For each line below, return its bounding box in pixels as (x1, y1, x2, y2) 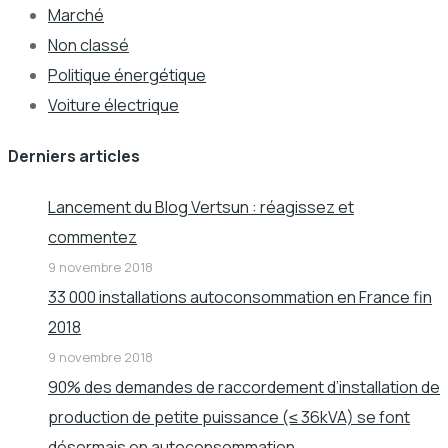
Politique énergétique (48, 63, 206, 86)
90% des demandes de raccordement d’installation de (48, 376, 440, 399)
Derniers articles (8, 145, 140, 167)
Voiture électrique (48, 93, 179, 116)
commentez (48, 226, 137, 249)
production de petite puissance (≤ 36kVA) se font (48, 406, 410, 429)
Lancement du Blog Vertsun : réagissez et (48, 196, 354, 219)
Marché (48, 3, 104, 26)
